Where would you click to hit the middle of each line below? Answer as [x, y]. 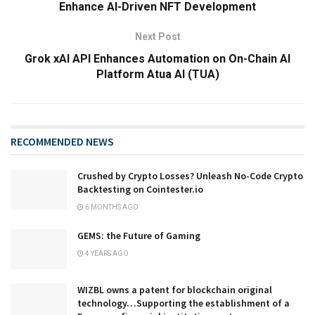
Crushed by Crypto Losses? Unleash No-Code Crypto [190, 175]
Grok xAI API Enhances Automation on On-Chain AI [157, 58]
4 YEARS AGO [106, 253]
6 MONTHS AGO [111, 207]
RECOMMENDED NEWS [62, 141]
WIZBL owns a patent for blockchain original [175, 289]
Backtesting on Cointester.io [140, 189]
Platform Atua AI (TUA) [157, 74]
